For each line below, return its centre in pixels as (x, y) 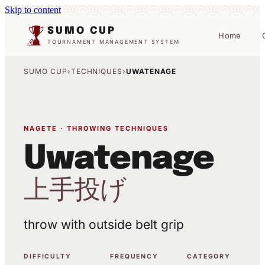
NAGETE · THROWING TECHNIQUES (96, 128)
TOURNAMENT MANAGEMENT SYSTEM (114, 42)
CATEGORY (209, 256)
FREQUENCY (135, 256)
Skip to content (33, 10)
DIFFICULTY (48, 256)
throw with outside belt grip (104, 224)
